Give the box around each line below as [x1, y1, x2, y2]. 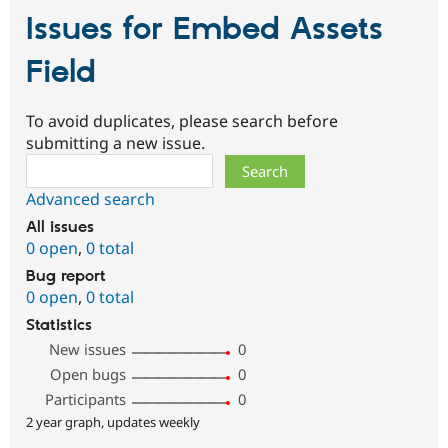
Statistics [26, 315, 92, 335]
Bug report [26, 266, 106, 286]
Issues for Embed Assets [26, 10, 383, 51]
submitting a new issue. [26, 131, 205, 154]
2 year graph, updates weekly [26, 412, 200, 431]
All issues [26, 217, 94, 237]
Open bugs [50, 363, 127, 384]
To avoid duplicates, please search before [26, 109, 338, 132]
